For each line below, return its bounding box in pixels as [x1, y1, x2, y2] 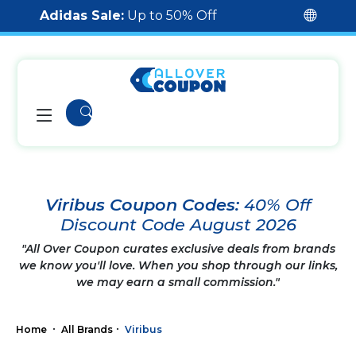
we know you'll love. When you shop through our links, [18, 258, 338, 273]
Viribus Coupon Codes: [45, 195, 244, 215]
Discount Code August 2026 [60, 215, 296, 234]
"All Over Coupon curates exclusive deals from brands [21, 242, 335, 256]
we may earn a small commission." [76, 275, 280, 289]
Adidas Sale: [40, 8, 124, 23]
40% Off [244, 195, 311, 215]
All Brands [61, 323, 113, 335]
